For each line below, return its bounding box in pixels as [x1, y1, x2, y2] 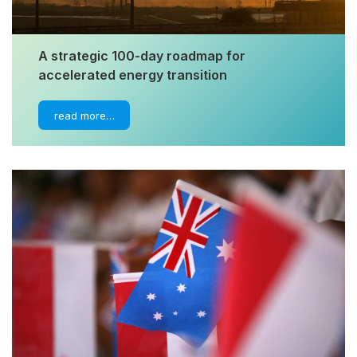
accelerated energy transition [38, 66, 228, 83]
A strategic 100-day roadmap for [38, 47, 246, 64]
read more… [53, 108, 115, 122]
